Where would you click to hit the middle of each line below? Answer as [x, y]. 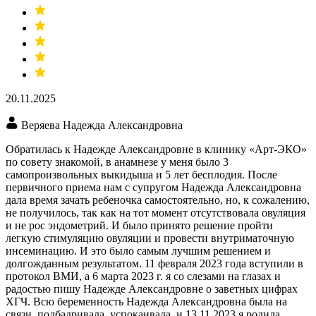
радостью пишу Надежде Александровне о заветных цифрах [152, 289]
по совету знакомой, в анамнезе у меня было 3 [117, 162]
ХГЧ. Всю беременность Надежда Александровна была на [146, 302]
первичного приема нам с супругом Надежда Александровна [153, 188]
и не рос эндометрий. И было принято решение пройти [139, 226]
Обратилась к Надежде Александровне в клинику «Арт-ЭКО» [156, 150]
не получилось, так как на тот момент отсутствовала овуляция [156, 213]
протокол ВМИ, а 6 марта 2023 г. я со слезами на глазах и [143, 276]
